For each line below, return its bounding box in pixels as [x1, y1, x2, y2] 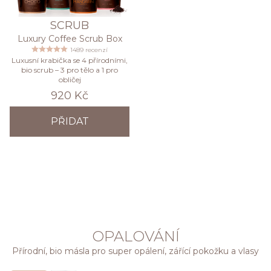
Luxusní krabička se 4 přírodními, [11, 56, 128, 65]
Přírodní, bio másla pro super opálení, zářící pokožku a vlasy [12, 246, 259, 257]
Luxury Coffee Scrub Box [17, 33, 122, 45]
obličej [58, 75, 81, 85]
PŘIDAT [50, 116, 89, 128]
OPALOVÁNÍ [91, 227, 180, 246]
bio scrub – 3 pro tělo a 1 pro [21, 65, 118, 75]
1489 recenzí [70, 46, 108, 54]
